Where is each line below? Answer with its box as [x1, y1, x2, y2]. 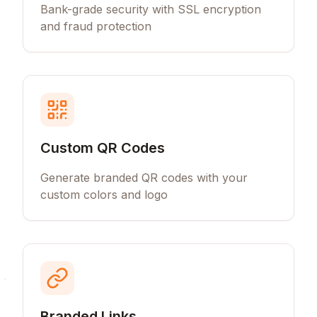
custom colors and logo [40, 188, 168, 202]
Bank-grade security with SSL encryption [40, 2, 261, 16]
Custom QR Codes [40, 139, 165, 156]
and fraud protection [40, 19, 151, 33]
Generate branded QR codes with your [40, 171, 248, 185]
